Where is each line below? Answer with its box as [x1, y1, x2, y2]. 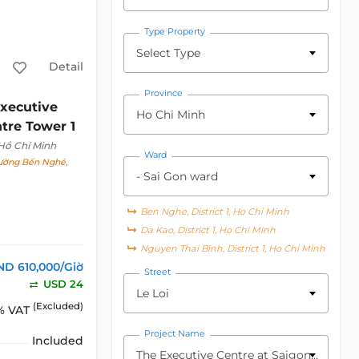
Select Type [136, 46, 201, 60]
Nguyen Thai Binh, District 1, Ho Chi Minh [138, 243, 325, 254]
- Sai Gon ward [136, 169, 219, 184]
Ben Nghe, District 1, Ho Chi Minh [138, 206, 289, 217]
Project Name [144, 328, 206, 339]
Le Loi [136, 286, 170, 301]
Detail [48, 59, 83, 75]
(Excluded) [33, 300, 84, 312]
